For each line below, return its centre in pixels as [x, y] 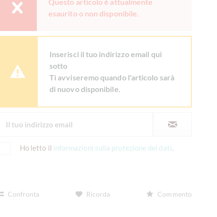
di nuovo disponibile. [85, 89]
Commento [174, 194]
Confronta [23, 194]
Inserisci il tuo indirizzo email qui [106, 54]
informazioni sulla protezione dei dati [112, 148]
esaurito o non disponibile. [94, 14]
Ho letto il [36, 148]
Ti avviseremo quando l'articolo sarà [112, 77]
